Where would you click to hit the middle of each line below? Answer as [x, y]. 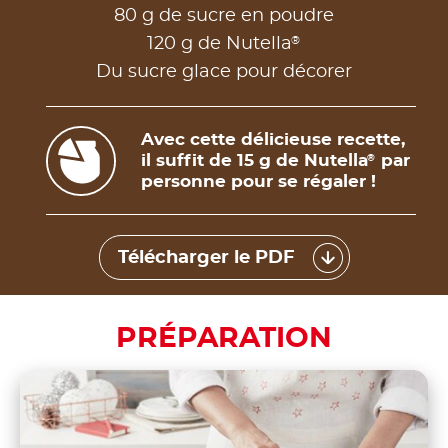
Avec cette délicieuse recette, [273, 140]
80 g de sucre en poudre [224, 16]
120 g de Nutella [219, 44]
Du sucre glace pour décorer [224, 72]
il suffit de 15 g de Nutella [254, 161]
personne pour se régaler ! [258, 182]
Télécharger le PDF [206, 257]
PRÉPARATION [224, 339]
